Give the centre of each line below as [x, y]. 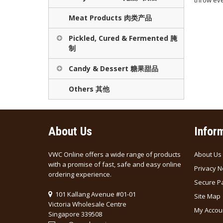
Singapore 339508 [75, 214]
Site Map [207, 196]
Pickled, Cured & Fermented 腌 [123, 38]
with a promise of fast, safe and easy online [115, 164]
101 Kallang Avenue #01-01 [95, 194]
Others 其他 [89, 89]
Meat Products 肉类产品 [110, 18]
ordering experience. [80, 174]
